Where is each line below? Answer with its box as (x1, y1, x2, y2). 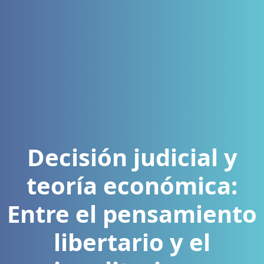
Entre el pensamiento (7, 197, 257, 230)
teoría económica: (27, 169, 237, 202)
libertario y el (54, 226, 210, 258)
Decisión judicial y (27, 141, 237, 173)
